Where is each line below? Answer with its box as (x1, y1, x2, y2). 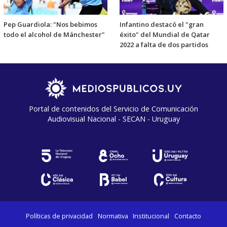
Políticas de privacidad (26, 211, 93, 220)
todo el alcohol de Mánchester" (4, 29, 105, 39)
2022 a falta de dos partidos (120, 40, 208, 49)
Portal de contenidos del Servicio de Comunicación (29, 103, 198, 113)
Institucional (133, 211, 170, 220)
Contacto (174, 211, 201, 220)
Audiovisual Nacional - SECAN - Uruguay (47, 113, 180, 124)
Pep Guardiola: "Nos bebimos (4, 19, 97, 29)
